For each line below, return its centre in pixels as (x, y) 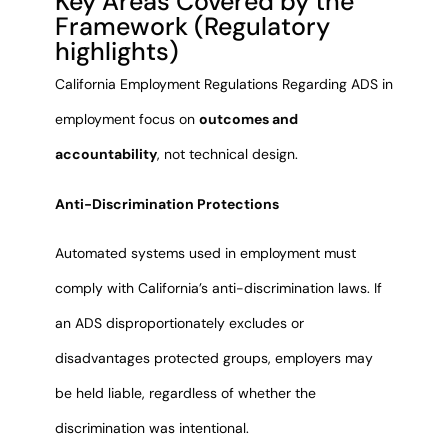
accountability (105, 154)
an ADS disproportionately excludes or (179, 323)
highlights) (116, 52)
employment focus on (126, 119)
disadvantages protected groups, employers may (213, 358)
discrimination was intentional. (151, 428)
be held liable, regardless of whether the (185, 393)
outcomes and (248, 119)
